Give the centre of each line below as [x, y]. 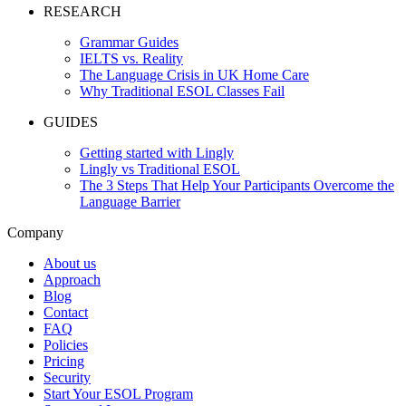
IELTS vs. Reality [131, 58]
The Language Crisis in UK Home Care [194, 74]
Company [35, 232]
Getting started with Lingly [157, 152]
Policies [66, 344]
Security [67, 377]
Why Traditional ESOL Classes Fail [182, 91]
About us [70, 263]
